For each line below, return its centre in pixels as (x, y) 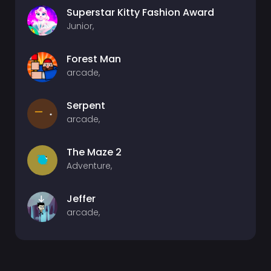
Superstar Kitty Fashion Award (140, 12)
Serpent (86, 106)
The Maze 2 (94, 152)
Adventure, (89, 166)
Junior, (80, 26)
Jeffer (81, 199)
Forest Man (94, 59)
